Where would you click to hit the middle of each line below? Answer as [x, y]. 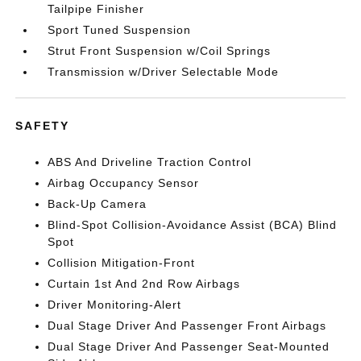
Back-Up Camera [98, 203]
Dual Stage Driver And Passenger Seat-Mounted [189, 346]
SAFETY [43, 125]
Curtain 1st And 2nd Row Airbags [144, 283]
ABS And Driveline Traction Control [150, 162]
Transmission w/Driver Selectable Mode [164, 71]
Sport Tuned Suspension [120, 29]
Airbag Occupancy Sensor [124, 183]
